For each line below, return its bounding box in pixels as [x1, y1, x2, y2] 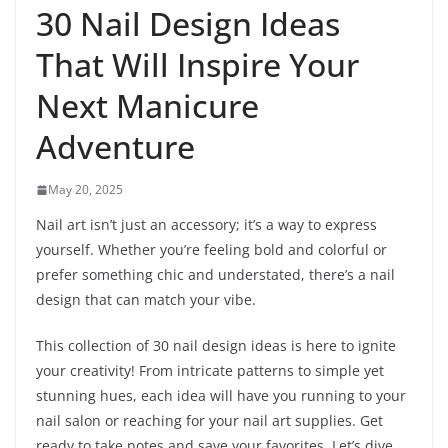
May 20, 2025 [48, 181, 123, 199]
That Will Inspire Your [36, 43, 359, 87]
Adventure [36, 125, 195, 169]
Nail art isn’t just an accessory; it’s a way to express [36, 215, 377, 235]
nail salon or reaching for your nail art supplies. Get [36, 411, 383, 431]
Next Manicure [36, 84, 259, 128]
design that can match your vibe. [36, 290, 256, 310]
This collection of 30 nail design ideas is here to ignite [36, 336, 396, 356]
